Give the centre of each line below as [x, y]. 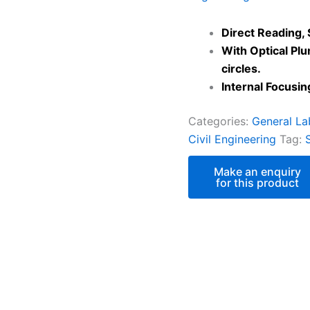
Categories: [220, 121]
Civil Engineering [232, 139]
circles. [241, 69]
